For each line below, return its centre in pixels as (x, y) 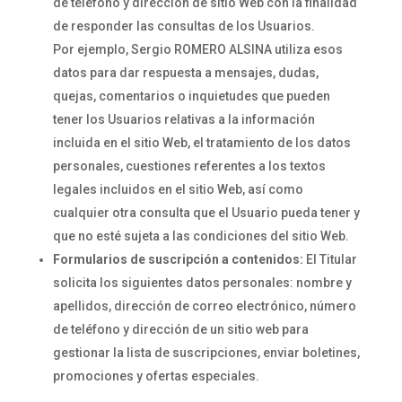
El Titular (330, 259)
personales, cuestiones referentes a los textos (189, 166)
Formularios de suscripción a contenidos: (178, 259)
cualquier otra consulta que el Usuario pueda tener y (206, 213)
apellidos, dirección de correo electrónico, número (204, 306)
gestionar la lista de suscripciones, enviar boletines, (206, 353)
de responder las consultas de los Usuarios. (184, 26)
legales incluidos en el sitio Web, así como (178, 189)
